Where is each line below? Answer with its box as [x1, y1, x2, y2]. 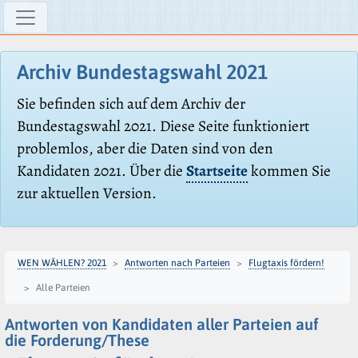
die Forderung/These [5, 330, 149, 349]
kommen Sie [248, 160, 331, 182]
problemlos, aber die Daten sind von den [17, 137, 273, 160]
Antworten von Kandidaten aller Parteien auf [5, 314, 319, 333]
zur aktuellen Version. [17, 182, 157, 205]
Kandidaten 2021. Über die [17, 160, 186, 182]
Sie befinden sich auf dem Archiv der [17, 93, 245, 115]
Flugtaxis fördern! [249, 257, 324, 268]
